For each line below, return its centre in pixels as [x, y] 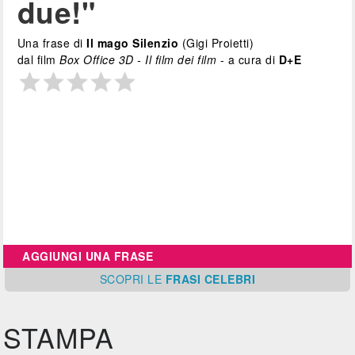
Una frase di [52, 43]
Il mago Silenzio [133, 43]
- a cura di [248, 60]
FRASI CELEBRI [210, 279]
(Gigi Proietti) [216, 43]
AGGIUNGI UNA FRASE [88, 256]
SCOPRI [124, 279]
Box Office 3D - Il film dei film [138, 60]
